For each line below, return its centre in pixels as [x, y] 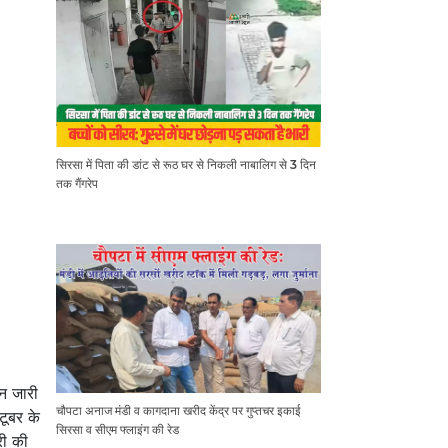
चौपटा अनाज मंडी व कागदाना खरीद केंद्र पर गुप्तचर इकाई [178, 411]
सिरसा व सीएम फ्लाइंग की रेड [117, 430]
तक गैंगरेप [77, 184]
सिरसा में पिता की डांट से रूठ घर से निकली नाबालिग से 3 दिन [186, 165]
